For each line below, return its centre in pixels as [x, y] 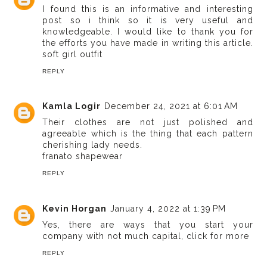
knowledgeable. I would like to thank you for [148, 31]
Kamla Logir [72, 106]
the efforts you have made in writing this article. [148, 43]
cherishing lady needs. [93, 145]
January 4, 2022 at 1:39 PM [168, 208]
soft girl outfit [73, 54]
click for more [218, 236]
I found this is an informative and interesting [148, 9]
